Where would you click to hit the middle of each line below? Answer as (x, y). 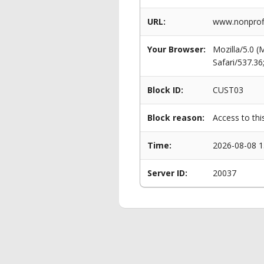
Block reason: (176, 118)
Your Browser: (176, 49)
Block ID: (165, 90)
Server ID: (167, 173)
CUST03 (228, 90)
